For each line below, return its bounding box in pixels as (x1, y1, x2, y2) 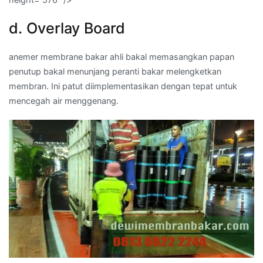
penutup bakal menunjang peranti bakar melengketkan (9, 66, 221, 77)
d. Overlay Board (9, 19, 125, 38)
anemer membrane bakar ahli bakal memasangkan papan (9, 52, 234, 62)
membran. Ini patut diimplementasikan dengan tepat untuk (9, 81, 237, 92)
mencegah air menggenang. (9, 96, 119, 106)
